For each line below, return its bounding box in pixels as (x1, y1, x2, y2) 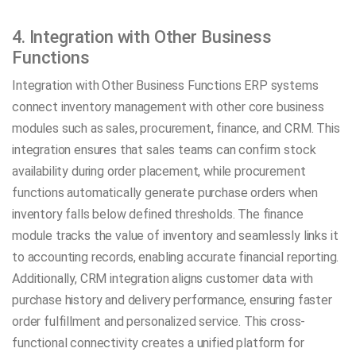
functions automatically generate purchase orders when (12, 184, 318, 200)
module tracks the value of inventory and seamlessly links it (12, 227, 339, 243)
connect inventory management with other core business (12, 99, 324, 114)
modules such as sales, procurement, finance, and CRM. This (12, 120, 340, 136)
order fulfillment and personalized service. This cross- (12, 313, 306, 329)
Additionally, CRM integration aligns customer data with (12, 270, 314, 286)
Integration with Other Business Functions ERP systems (12, 77, 319, 93)
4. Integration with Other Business (12, 26, 272, 47)
